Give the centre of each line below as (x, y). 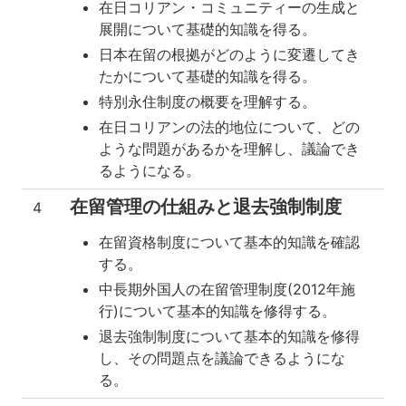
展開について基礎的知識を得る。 (208, 29)
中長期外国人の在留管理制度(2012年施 (227, 289)
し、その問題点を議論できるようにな (222, 358)
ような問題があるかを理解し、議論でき (229, 149)
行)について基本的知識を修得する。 (217, 311)
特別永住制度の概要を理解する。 (208, 101)
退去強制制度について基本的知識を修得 (229, 336)
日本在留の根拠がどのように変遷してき (229, 54)
